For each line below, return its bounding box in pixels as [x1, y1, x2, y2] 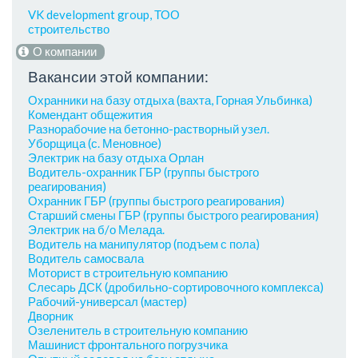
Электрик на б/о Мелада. [28, 222, 165, 237]
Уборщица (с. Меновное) [28, 136, 161, 151]
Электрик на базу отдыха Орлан [28, 150, 204, 165]
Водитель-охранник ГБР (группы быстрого [28, 165, 259, 180]
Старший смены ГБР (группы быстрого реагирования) [28, 208, 319, 223]
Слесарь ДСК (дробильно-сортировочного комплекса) [28, 280, 324, 295]
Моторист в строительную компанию [28, 265, 228, 280]
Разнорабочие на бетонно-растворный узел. [28, 121, 269, 137]
